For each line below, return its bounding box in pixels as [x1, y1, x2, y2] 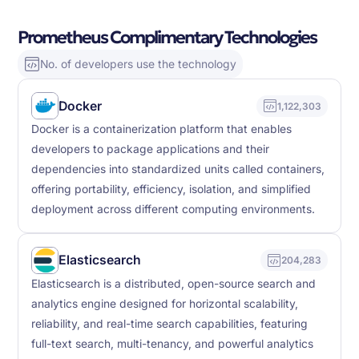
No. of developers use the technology [40, 57, 237, 71]
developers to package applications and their [31, 143, 270, 156]
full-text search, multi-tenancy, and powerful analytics [31, 337, 314, 350]
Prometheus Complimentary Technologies [18, 26, 317, 48]
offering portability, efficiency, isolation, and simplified [31, 183, 312, 196]
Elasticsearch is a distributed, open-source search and [31, 276, 317, 290]
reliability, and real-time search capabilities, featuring [31, 317, 309, 330]
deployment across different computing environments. [31, 203, 316, 216]
